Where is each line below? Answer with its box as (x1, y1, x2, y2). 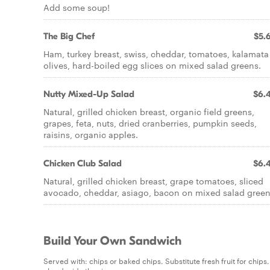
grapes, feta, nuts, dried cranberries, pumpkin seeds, (43, 117, 257, 129)
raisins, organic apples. (43, 128, 138, 140)
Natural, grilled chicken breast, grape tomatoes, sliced (43, 175, 263, 187)
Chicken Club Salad (43, 158, 122, 169)
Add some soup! (43, 1, 110, 13)
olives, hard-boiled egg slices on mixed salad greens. (43, 59, 261, 71)
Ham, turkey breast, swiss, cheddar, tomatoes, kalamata (43, 48, 269, 60)
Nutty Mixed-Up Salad (43, 89, 134, 99)
